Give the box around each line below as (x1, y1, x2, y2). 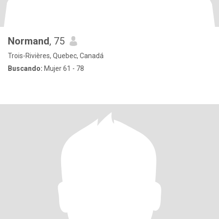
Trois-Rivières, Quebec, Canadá (8, 52, 104, 60)
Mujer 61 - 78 (43, 65, 84, 72)
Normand (8, 35, 49, 47)
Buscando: (8, 65, 43, 72)
